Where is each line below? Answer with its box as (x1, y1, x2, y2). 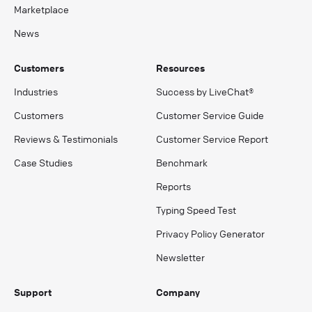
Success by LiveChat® (156, 84, 253, 97)
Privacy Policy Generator (156, 226, 265, 240)
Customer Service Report (156, 132, 268, 145)
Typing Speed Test (156, 203, 236, 216)
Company (156, 285, 200, 298)
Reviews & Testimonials (14, 132, 118, 145)
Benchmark (156, 155, 208, 169)
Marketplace (14, 2, 69, 15)
